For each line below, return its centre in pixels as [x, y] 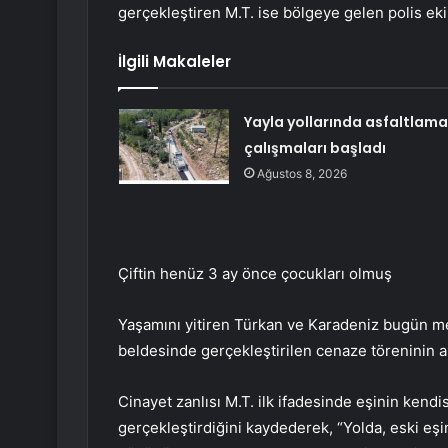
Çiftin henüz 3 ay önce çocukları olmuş [255, 274]
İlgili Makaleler [174, 62]
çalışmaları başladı [314, 148]
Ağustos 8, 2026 [301, 174]
